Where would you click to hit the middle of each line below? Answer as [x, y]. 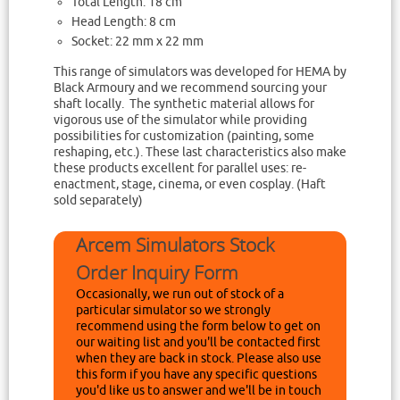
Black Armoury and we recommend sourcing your [190, 87]
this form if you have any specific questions [196, 374]
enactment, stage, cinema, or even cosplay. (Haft [190, 184]
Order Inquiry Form [157, 272]
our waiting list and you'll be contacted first [198, 342]
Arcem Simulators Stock [175, 244]
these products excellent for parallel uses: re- [180, 168]
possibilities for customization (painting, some [184, 136]
